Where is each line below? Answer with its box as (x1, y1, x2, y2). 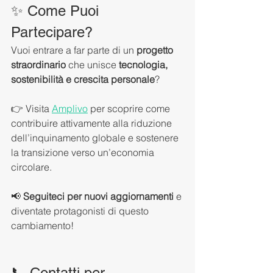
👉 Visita (11, 102, 52, 115)
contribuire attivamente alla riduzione (11, 116, 174, 129)
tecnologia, (119, 58, 170, 71)
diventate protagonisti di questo (11, 204, 151, 217)
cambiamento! (11, 219, 74, 232)
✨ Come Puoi (11, 2, 103, 19)
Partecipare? (11, 23, 93, 40)
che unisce (66, 58, 119, 71)
